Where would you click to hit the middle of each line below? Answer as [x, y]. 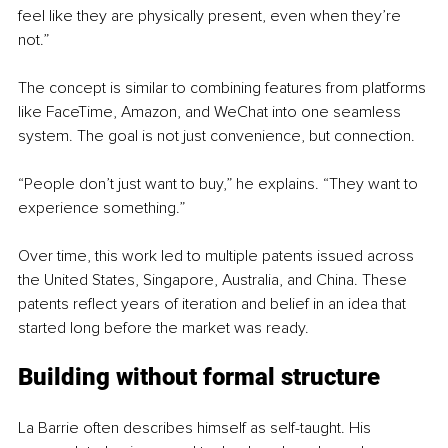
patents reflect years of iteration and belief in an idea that [214, 303]
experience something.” [101, 207]
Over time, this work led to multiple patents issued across [218, 255]
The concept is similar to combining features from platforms [224, 87]
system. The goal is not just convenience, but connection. [216, 135]
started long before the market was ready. [163, 327]
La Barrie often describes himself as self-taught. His [196, 427]
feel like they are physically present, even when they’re [211, 15]
